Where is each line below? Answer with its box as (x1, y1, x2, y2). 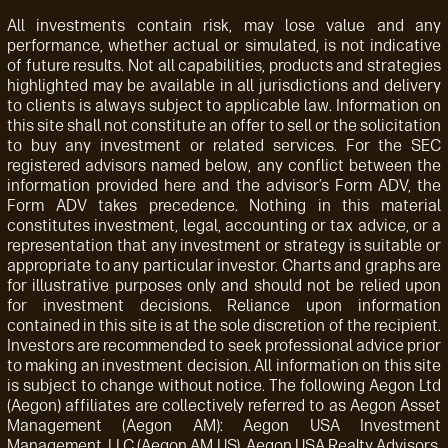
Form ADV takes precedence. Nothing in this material (7, 196, 441, 216)
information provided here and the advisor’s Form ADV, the (7, 176, 441, 196)
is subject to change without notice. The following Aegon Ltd (7, 376, 441, 396)
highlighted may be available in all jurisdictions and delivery (7, 76, 441, 96)
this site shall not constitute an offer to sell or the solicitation (7, 116, 441, 136)
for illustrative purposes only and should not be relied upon (7, 276, 441, 296)
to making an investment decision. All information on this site (7, 356, 441, 376)
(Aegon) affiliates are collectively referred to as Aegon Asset (7, 396, 441, 416)
